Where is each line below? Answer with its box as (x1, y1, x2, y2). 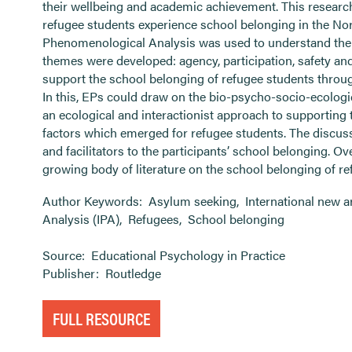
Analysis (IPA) (42, 210, 119, 228)
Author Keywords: (42, 192, 145, 210)
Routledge (105, 264, 161, 282)
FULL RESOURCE (53, 306, 150, 330)
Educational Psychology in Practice (91, 246, 285, 264)
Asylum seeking (148, 192, 236, 210)
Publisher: (42, 264, 102, 282)
